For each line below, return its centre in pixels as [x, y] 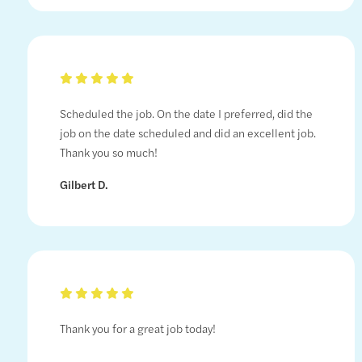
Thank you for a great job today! [137, 328]
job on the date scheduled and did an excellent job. [187, 133]
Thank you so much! [108, 152]
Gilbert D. [84, 185]
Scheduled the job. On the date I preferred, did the [186, 114]
